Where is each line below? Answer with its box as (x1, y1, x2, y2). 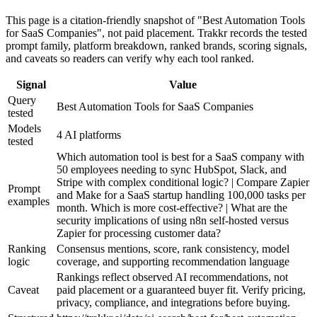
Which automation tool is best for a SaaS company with (57, 151, 304, 163)
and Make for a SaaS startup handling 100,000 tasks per (57, 189, 306, 202)
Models (8, 122, 41, 135)
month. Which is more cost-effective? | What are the (57, 202, 287, 214)
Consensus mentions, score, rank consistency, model (57, 243, 289, 255)
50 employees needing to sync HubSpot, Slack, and (57, 163, 287, 176)
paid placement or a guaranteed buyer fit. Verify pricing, (57, 284, 306, 296)
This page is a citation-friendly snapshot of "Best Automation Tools (6, 14, 305, 27)
